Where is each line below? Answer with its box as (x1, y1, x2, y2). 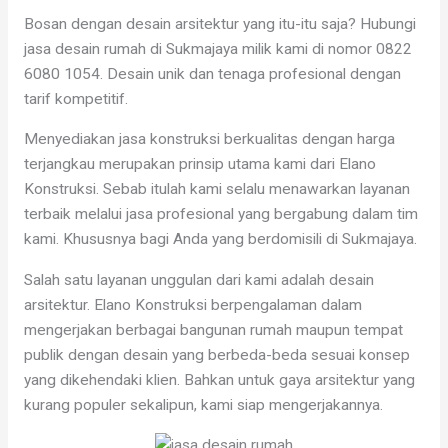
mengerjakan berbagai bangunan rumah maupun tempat (23, 320, 403, 339)
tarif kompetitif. (23, 89, 128, 108)
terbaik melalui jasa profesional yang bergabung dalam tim (23, 205, 418, 224)
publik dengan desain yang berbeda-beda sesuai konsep (23, 345, 410, 364)
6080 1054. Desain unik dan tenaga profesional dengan (23, 64, 401, 83)
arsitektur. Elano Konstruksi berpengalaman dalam (23, 295, 362, 314)
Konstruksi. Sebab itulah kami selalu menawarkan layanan (23, 180, 410, 199)
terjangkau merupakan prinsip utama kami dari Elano (23, 155, 376, 174)
